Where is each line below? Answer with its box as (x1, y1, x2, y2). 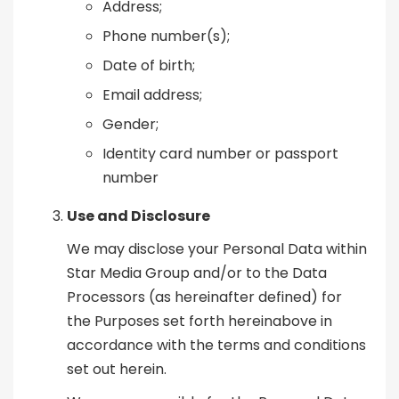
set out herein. (67, 359, 167, 380)
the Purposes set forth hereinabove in (67, 311, 332, 332)
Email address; (102, 85, 202, 106)
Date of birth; (102, 55, 195, 77)
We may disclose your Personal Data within (67, 239, 367, 260)
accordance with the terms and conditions (67, 335, 366, 356)
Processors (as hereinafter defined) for (67, 287, 342, 308)
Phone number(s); (102, 26, 230, 47)
